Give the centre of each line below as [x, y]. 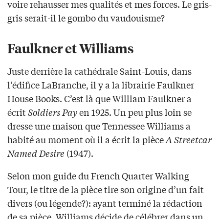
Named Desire [36, 153]
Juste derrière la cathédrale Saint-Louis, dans [99, 71]
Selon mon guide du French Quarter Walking [98, 176]
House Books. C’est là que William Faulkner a [99, 99]
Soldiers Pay [52, 112]
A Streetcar [189, 140]
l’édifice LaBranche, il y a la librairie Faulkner [101, 85]
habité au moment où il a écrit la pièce [87, 140]
